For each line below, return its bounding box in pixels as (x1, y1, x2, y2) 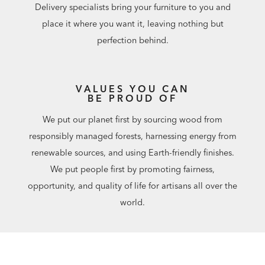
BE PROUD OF (88, 92, 177, 104)
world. (120, 196, 145, 208)
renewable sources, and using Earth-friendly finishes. (31, 147, 234, 158)
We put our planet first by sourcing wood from (43, 114, 222, 125)
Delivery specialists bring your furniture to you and (34, 2, 231, 13)
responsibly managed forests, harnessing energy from (28, 130, 237, 141)
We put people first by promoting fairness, (50, 163, 215, 174)
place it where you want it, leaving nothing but (41, 18, 224, 30)
